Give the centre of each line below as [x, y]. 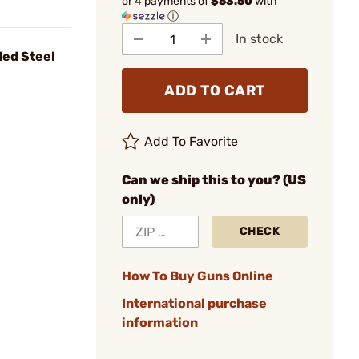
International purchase [194, 303]
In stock [259, 39]
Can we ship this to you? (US [214, 180]
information [160, 323]
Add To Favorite [192, 141]
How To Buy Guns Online [198, 276]
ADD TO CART [215, 91]
